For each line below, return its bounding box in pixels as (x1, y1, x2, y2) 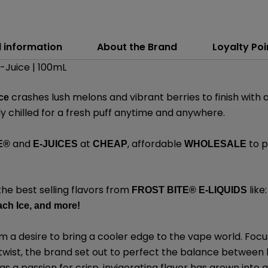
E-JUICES (33, 138, 78, 149)
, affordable (127, 136, 182, 151)
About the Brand (97, 40, 178, 54)
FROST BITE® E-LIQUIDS (132, 185, 248, 196)
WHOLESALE (184, 138, 247, 149)
